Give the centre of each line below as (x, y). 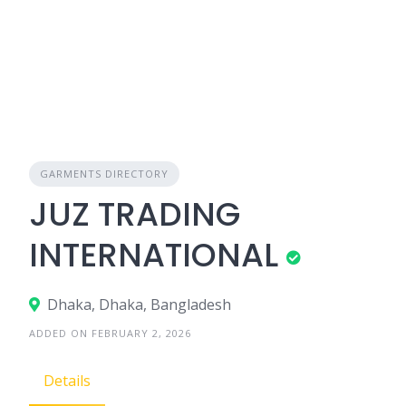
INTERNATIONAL (154, 255)
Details (67, 381)
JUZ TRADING (135, 214)
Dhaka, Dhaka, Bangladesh (139, 304)
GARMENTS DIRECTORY (104, 174)
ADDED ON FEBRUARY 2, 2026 (110, 333)
